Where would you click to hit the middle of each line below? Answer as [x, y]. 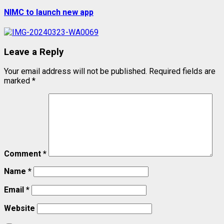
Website [19, 208]
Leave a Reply [34, 52]
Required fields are [182, 71]
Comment [23, 154]
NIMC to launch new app [49, 12]
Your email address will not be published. [75, 71]
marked [18, 81]
